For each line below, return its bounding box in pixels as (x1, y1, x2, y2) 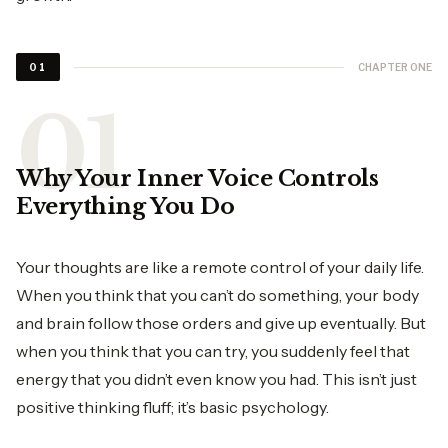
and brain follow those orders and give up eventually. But (16, 313, 426, 333)
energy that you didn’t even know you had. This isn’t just (16, 369, 417, 389)
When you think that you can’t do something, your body (16, 285, 419, 305)
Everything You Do (16, 193, 241, 220)
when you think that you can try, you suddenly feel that (16, 341, 410, 361)
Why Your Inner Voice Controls (16, 165, 379, 192)
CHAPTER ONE (358, 60, 432, 73)
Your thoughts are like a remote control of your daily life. (16, 257, 424, 277)
